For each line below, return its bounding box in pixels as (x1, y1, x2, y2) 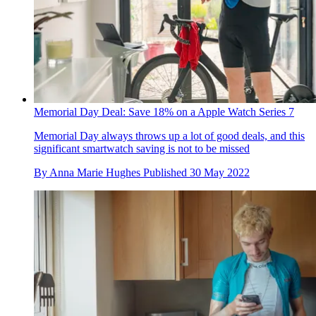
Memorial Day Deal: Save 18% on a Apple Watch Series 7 (34, 105, 294, 118)
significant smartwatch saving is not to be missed (34, 142, 250, 154)
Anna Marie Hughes (49, 166, 140, 178)
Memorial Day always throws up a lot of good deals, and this (34, 129, 305, 142)
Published (143, 166, 190, 178)
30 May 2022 (190, 166, 250, 178)
